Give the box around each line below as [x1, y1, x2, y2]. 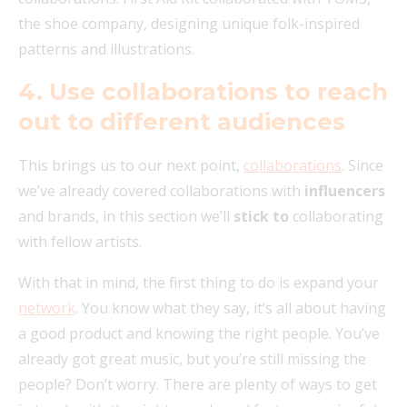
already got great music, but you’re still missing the [18, 348, 366, 369]
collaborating [293, 205, 383, 226]
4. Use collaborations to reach [18, 76, 388, 106]
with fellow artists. [18, 231, 142, 252]
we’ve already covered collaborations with [18, 180, 304, 201]
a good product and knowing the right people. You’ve [18, 323, 380, 343]
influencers [304, 180, 385, 201]
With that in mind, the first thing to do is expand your [18, 272, 379, 293]
